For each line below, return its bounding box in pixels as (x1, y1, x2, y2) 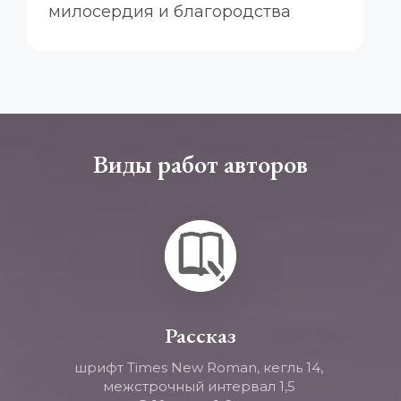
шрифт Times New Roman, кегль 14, (74, 359, 323, 376)
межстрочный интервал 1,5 (102, 378, 299, 395)
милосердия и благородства (48, 2, 291, 21)
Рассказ (165, 321, 236, 349)
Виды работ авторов (93, 148, 308, 180)
